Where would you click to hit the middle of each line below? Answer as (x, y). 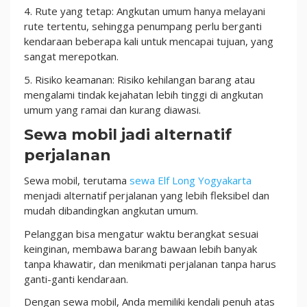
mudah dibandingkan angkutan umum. (111, 210)
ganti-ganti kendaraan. (76, 279)
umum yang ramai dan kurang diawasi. (112, 109)
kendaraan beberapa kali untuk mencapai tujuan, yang (149, 41)
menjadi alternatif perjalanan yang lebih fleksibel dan (147, 195)
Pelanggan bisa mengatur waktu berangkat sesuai (141, 233)
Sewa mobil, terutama (77, 180)
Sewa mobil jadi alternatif (128, 135)
